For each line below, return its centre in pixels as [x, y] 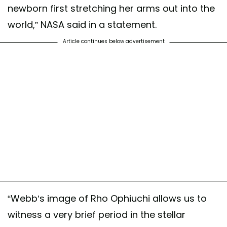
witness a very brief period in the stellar [97, 215]
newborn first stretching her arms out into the [111, 9]
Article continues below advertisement [113, 42]
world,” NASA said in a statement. [82, 25]
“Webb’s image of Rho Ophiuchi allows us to [107, 199]
